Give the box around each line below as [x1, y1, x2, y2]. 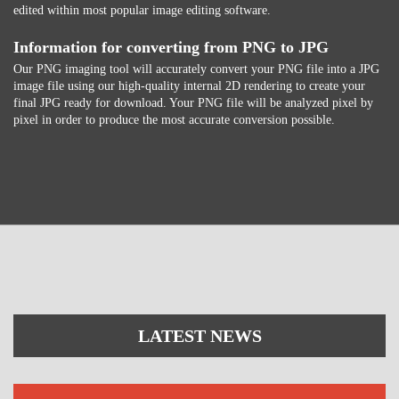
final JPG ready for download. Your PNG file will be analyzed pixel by [13, 96, 373, 110]
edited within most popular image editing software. [13, 4, 271, 17]
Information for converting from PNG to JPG [13, 38, 329, 56]
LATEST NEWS [137, 326, 262, 346]
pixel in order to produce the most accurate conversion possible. [13, 113, 335, 126]
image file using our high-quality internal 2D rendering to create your [13, 79, 365, 93]
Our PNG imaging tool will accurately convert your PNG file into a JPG [13, 62, 379, 76]
